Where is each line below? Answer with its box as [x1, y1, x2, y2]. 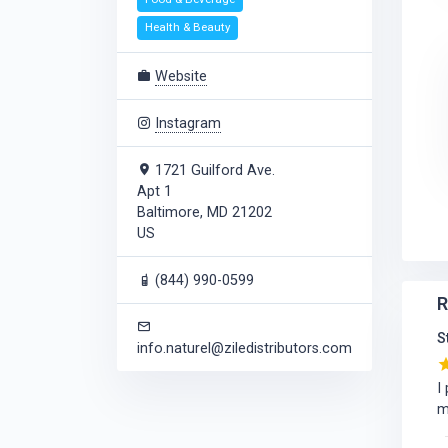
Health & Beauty [145, 20, 230, 35]
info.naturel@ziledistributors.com [137, 339, 352, 357]
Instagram [155, 114, 221, 132]
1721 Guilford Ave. [151, 161, 275, 179]
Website [155, 67, 207, 85]
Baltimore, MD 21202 [137, 203, 272, 221]
